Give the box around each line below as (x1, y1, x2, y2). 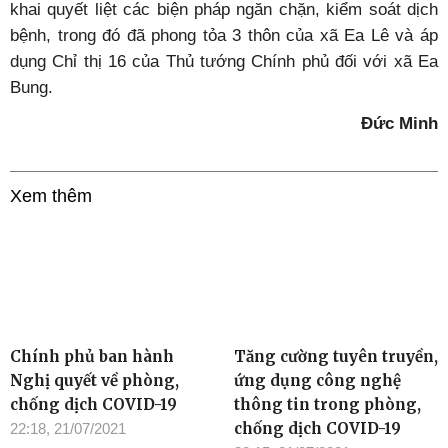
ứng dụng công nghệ (234, 370, 401, 390)
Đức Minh (361, 114, 438, 132)
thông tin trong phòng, (234, 394, 421, 414)
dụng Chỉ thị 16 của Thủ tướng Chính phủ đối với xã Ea (10, 52, 438, 70)
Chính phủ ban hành (10, 346, 174, 366)
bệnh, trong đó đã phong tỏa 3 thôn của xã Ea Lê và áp (10, 26, 438, 44)
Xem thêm (10, 186, 92, 206)
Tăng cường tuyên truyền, (234, 346, 438, 366)
